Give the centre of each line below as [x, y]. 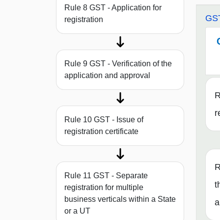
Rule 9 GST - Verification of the [118, 64]
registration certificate [101, 132]
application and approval [107, 76]
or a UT [77, 211]
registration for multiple [104, 188]
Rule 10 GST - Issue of [104, 120]
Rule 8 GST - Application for [113, 8]
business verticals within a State [120, 199]
